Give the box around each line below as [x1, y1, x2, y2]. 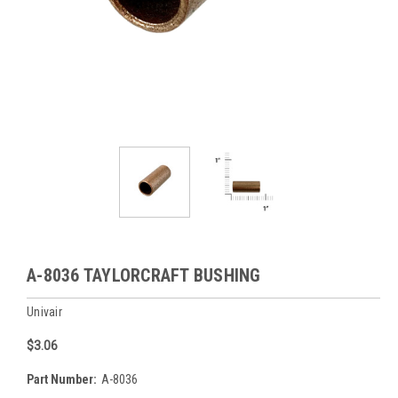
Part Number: [27, 371, 97, 386]
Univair [27, 304, 62, 319]
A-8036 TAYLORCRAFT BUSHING [27, 264, 261, 286]
